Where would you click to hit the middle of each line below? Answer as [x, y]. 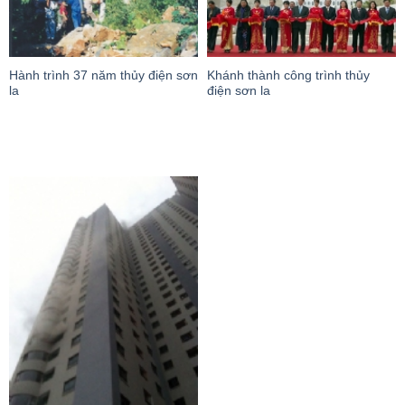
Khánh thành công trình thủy [288, 76]
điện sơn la [239, 91]
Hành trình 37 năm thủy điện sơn [104, 76]
